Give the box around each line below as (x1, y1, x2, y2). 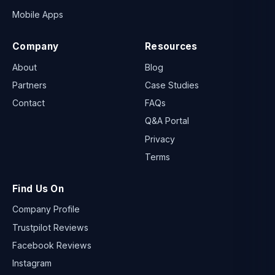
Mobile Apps (12, 9, 63, 20)
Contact (12, 98, 45, 109)
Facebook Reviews (12, 239, 91, 250)
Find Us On (12, 182, 64, 195)
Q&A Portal (145, 115, 189, 126)
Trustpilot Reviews (12, 222, 88, 233)
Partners (12, 80, 47, 91)
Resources (145, 41, 198, 53)
